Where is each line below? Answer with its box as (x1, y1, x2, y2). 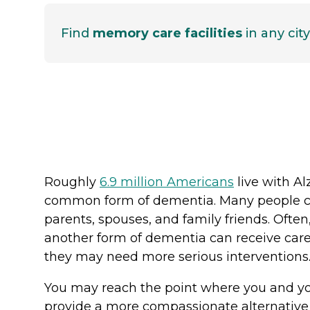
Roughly (44, 174, 100, 190)
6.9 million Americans (100, 174, 234, 190)
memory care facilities (93, 25, 242, 41)
